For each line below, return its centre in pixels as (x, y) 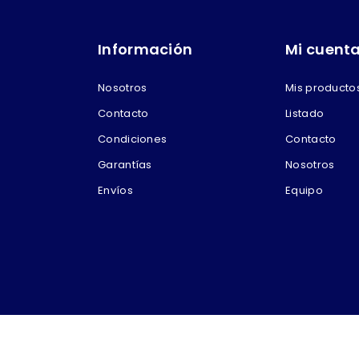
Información (145, 49)
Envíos (115, 190)
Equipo (304, 190)
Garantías (125, 164)
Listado (305, 113)
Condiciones (133, 139)
